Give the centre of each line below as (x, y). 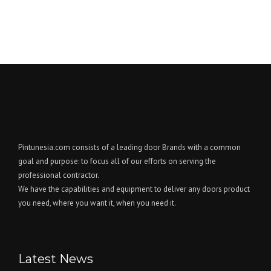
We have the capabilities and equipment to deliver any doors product (134, 189)
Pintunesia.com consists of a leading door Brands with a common (129, 147)
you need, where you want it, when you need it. (97, 203)
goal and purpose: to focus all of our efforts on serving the (117, 161)
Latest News (56, 259)
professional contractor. (59, 175)
